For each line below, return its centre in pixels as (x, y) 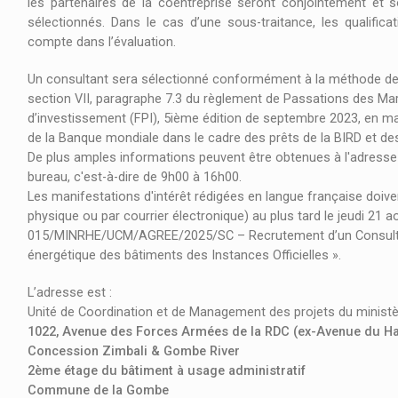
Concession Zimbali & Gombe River (134, 352)
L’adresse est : (72, 293)
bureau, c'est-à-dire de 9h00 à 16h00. (135, 178)
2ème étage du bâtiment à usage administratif (167, 371)
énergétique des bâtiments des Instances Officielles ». (184, 256)
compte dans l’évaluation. (102, 43)
